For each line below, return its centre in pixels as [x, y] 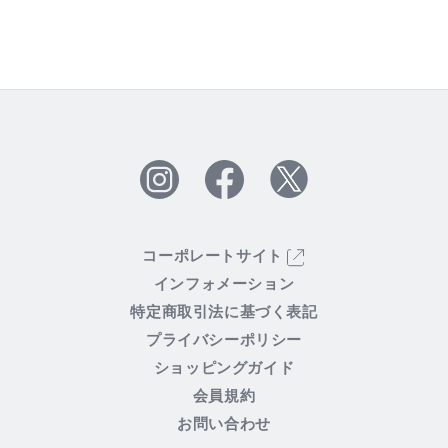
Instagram [170, 191]
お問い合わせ [224, 424]
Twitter [291, 190]
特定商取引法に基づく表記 [224, 312]
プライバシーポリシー [223, 340]
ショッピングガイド [224, 368]
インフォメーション [224, 284]
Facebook [233, 191]
